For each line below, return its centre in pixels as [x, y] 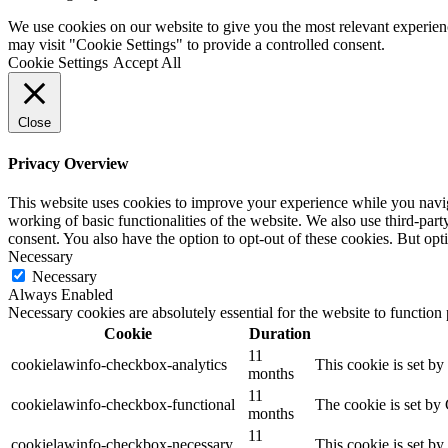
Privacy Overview [68, 163]
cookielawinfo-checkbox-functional [123, 404]
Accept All [147, 63]
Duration [279, 333]
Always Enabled [60, 294]
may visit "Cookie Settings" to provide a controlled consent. [196, 45]
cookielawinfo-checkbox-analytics [119, 364]
